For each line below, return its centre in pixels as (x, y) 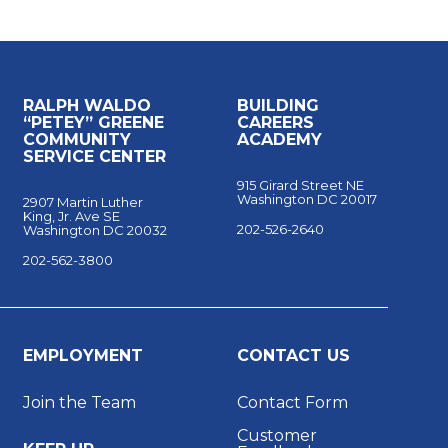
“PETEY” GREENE (93, 123)
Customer (277, 436)
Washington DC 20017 (307, 199)
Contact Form (293, 403)
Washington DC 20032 (94, 230)
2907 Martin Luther (82, 202)
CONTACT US (294, 356)
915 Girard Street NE (305, 185)
